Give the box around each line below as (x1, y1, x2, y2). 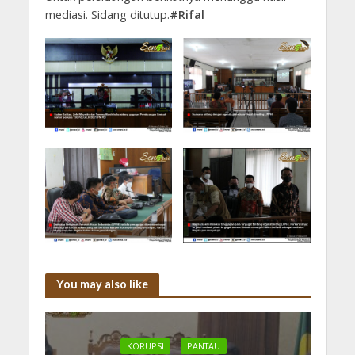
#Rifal (169, 7, 204, 23)
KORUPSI (127, 341, 164, 353)
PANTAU (187, 341, 220, 353)
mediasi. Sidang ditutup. (44, 7, 170, 23)
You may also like (55, 277, 148, 292)
